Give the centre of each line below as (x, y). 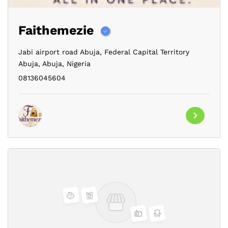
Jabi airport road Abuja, (60, 52)
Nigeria (77, 64)
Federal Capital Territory (146, 52)
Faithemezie (56, 30)
